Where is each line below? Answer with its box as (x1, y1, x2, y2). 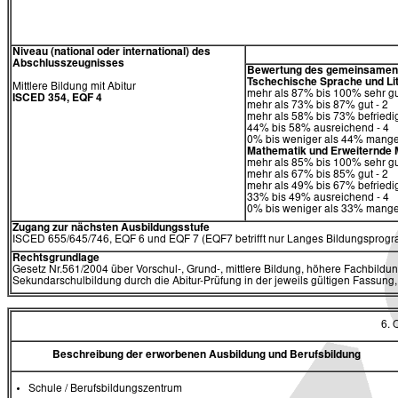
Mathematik (247, 147, 306, 158)
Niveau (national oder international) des (12, 47, 211, 59)
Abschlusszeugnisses (12, 59, 124, 70)
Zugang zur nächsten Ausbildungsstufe (12, 223, 210, 235)
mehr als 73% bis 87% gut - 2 (247, 100, 388, 112)
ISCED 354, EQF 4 (12, 93, 102, 105)
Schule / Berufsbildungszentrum (28, 383, 182, 394)
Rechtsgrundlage (12, 253, 99, 265)
